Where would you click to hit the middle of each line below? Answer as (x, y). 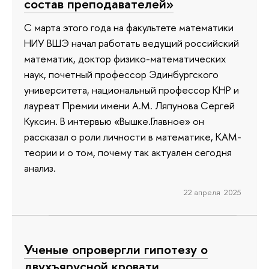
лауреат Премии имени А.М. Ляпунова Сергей (129, 106)
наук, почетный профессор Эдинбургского (121, 74)
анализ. (40, 168)
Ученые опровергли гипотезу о (116, 249)
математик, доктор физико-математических (125, 59)
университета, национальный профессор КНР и (131, 90)
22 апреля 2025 (212, 192)
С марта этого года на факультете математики (129, 28)
